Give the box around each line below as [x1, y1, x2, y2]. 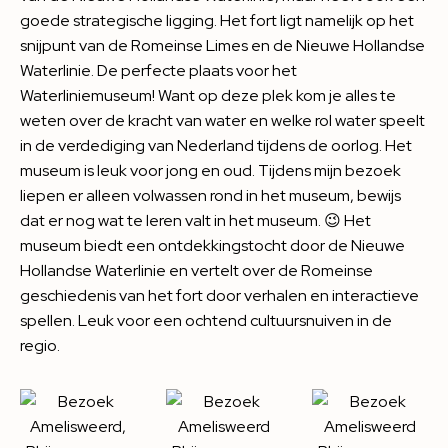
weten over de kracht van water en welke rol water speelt [20, 110, 425, 131]
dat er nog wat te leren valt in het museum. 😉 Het [20, 210, 371, 231]
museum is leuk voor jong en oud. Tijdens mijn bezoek [20, 160, 401, 181]
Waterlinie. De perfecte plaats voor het [20, 60, 297, 81]
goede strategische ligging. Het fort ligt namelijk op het [20, 10, 414, 31]
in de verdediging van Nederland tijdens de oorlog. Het [20, 135, 412, 156]
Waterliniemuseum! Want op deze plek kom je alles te [20, 85, 396, 106]
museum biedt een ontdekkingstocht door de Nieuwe [20, 235, 405, 256]
